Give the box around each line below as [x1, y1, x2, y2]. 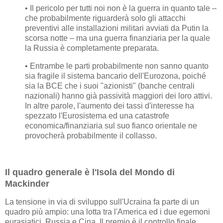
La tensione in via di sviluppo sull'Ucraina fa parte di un [5, 198, 199, 207]
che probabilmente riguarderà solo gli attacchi [25, 14, 186, 23]
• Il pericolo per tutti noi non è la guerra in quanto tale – [25, 4, 217, 13]
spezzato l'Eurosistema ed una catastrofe [25, 111, 169, 120]
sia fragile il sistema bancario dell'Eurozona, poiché [25, 71, 206, 80]
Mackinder [5, 178, 49, 189]
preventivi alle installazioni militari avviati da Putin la [25, 24, 209, 33]
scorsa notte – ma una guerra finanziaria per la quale [25, 34, 210, 43]
